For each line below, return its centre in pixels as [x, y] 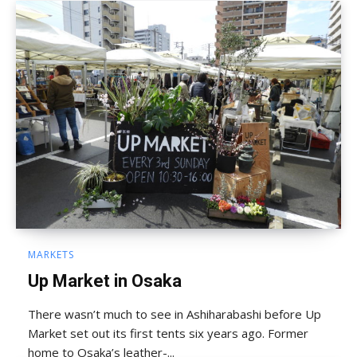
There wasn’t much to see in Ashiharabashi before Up [175, 314]
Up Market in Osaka [105, 280]
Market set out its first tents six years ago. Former [168, 333]
